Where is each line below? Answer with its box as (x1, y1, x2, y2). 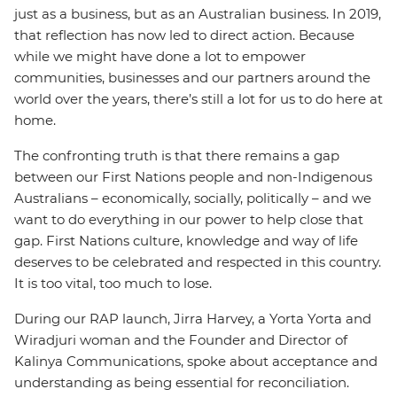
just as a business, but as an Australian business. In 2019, (14, 5, 381, 22)
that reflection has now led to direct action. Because (14, 27, 354, 43)
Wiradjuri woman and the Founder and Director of (14, 331, 347, 348)
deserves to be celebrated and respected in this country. (14, 253, 381, 270)
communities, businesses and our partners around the (14, 69, 370, 86)
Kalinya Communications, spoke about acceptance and (14, 353, 378, 370)
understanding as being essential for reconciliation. (14, 374, 349, 391)
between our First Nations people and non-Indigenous (14, 168, 372, 185)
